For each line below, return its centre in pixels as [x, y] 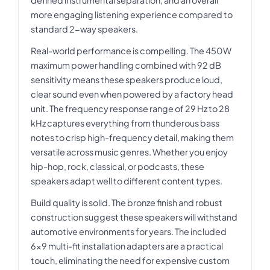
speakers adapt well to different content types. [127, 181]
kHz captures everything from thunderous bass [125, 123]
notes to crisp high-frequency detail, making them [132, 137]
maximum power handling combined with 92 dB [126, 65]
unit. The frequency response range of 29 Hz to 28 [130, 108]
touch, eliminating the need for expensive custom [130, 260]
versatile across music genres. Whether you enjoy [129, 152]
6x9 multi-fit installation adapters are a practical [127, 246]
